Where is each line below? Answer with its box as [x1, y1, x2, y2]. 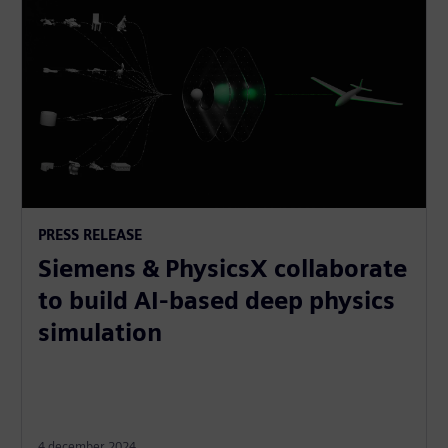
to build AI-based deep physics [38, 285, 396, 315]
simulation [38, 317, 163, 347]
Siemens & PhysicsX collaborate [38, 253, 408, 283]
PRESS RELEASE [38, 225, 143, 243]
